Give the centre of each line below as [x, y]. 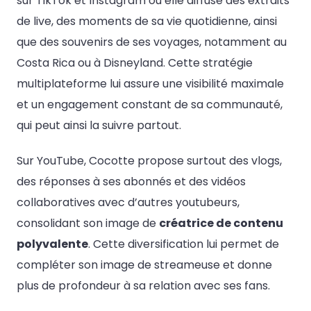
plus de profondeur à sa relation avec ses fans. [143, 286]
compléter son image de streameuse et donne [144, 265]
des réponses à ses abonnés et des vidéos [131, 182]
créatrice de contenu [221, 224]
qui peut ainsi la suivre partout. [99, 126]
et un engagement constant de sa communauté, [150, 105]
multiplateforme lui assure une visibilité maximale [150, 84]
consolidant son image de [88, 224]
